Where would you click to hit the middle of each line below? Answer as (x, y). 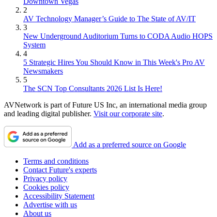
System (34, 45)
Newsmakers (43, 71)
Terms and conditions (56, 161)
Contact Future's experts (60, 170)
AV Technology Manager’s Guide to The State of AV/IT (109, 18)
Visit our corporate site (128, 113)
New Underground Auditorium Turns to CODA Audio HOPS (118, 36)
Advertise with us (50, 204)
